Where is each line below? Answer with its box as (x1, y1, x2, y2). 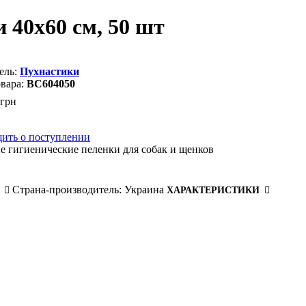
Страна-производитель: (12, 183, 122, 195)
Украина (124, 183, 164, 195)
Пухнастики (20, 65, 79, 77)
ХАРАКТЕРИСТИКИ (167, 184, 260, 195)
